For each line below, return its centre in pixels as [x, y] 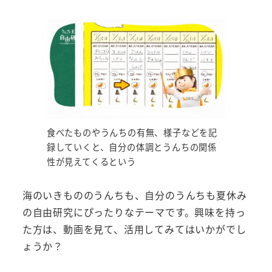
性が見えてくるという [91, 161]
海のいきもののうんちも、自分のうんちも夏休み [134, 195]
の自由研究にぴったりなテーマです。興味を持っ [134, 212]
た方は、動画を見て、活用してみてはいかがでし [134, 229]
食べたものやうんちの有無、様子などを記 [132, 132]
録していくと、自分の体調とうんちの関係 [131, 147]
